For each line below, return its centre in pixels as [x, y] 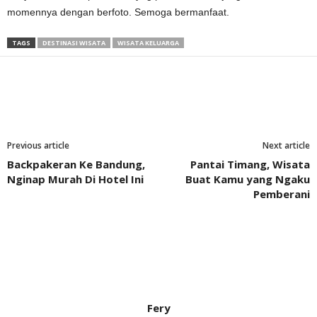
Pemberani [282, 194]
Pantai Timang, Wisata [250, 164]
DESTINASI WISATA [74, 42]
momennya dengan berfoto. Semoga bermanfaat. [118, 12]
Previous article [38, 145]
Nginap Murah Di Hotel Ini [75, 179]
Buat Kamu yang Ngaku [248, 179]
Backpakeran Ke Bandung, [76, 164]
